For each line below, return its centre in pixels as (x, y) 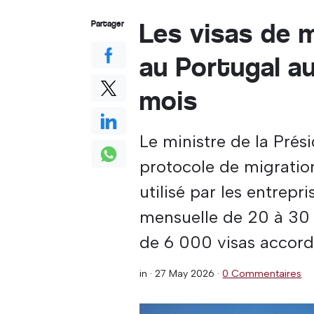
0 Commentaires (262, 273)
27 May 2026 (185, 273)
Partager (108, 23)
